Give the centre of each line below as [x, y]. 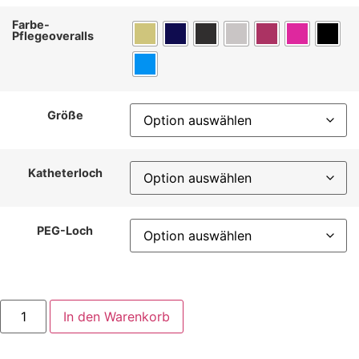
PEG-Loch [65, 231]
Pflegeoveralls [53, 36]
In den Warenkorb [117, 316]
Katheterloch [65, 173]
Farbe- [31, 25]
